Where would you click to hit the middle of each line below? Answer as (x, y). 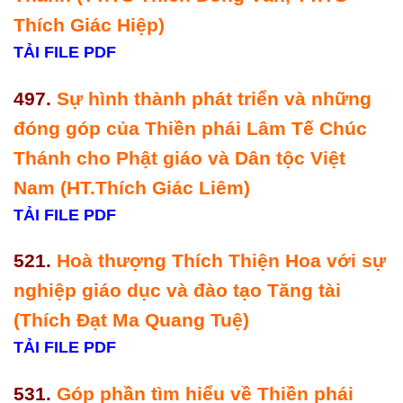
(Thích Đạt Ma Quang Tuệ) (134, 320)
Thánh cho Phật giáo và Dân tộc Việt (179, 157)
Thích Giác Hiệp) (92, 24)
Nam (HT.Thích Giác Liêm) (134, 187)
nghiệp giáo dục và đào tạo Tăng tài (177, 291)
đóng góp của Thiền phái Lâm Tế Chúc (190, 128)
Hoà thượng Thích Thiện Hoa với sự (221, 261)
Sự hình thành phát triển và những (214, 98)
